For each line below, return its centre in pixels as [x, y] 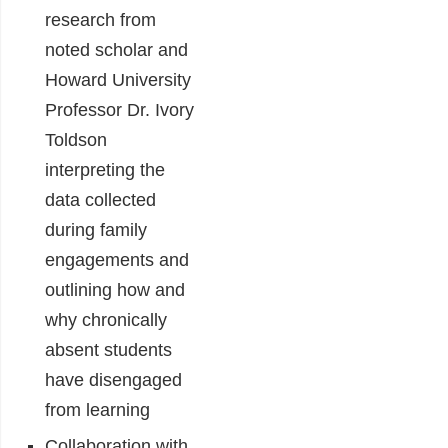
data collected [100, 200]
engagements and [117, 260]
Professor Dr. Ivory [119, 110]
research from [100, 20]
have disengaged [113, 380]
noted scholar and [116, 50]
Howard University [118, 80]
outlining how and [115, 290]
